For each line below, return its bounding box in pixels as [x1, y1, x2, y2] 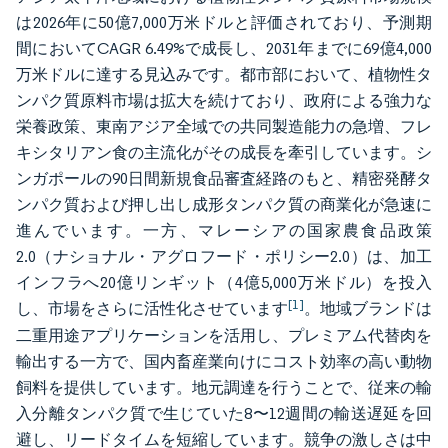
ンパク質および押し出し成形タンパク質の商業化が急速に [16, 195, 432, 214]
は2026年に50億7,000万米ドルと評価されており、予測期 [16, 13, 432, 32]
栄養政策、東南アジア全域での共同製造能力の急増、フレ [16, 117, 432, 136]
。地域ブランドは [304, 299, 432, 318]
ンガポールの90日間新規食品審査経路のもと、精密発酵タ [16, 169, 432, 188]
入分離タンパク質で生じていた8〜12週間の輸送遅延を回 [16, 404, 432, 423]
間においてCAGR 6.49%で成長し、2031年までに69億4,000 [16, 39, 432, 58]
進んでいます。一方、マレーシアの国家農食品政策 [16, 221, 432, 240]
